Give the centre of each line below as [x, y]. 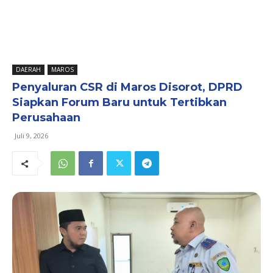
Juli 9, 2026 [31, 136]
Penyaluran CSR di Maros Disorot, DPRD [127, 87]
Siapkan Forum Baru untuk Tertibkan [119, 102]
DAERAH [28, 69]
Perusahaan [46, 118]
